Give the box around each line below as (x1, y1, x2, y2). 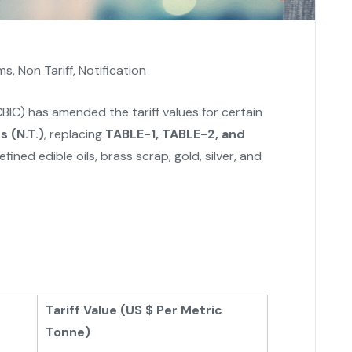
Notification (79, 61, 147, 79)
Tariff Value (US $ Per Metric (46, 301, 222, 318)
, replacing (44, 125, 105, 142)
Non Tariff (18, 61, 74, 79)
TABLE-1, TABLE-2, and (105, 125, 245, 142)
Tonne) (46, 323, 90, 340)
